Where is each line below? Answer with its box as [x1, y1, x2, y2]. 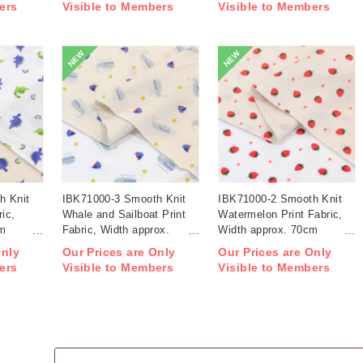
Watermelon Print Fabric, [218, 207, 343, 220]
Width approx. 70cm [218, 223, 318, 236]
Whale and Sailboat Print [62, 207, 186, 220]
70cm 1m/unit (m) [62, 238, 150, 251]
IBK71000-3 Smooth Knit [62, 192, 186, 205]
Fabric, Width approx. [62, 223, 169, 236]
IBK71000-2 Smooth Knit [218, 192, 342, 205]
